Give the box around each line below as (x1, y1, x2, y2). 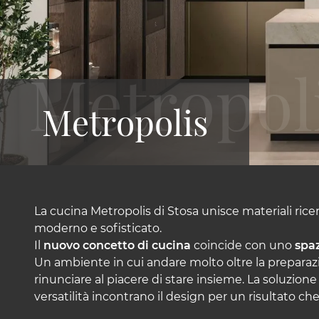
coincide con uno (191, 239, 295, 252)
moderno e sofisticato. (34, 221, 162, 235)
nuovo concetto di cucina (43, 239, 191, 252)
